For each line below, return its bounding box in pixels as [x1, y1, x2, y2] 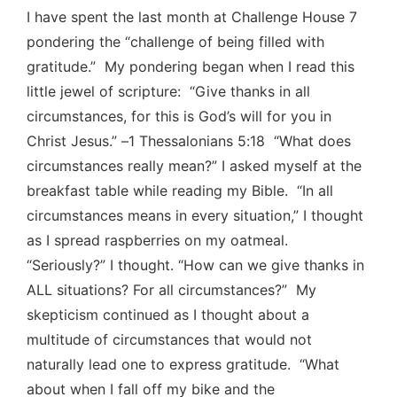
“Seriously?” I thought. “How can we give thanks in [27, 255, 364, 274]
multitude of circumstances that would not [27, 330, 312, 348]
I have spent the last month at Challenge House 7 [27, 7, 357, 26]
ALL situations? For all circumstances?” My [27, 280, 316, 299]
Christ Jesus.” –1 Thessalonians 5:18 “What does [27, 131, 351, 150]
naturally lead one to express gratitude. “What [27, 354, 339, 373]
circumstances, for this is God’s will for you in [27, 106, 331, 125]
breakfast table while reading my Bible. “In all [27, 181, 333, 199]
